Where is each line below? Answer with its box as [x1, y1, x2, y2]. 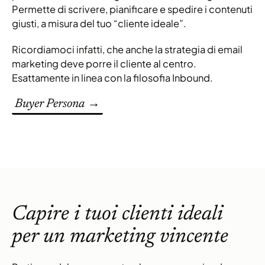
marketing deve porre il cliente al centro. [12, 57, 196, 70]
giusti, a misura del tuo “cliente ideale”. [12, 17, 186, 30]
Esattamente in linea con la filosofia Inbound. [12, 72, 213, 85]
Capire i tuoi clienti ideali [12, 204, 223, 225]
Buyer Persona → [15, 98, 100, 111]
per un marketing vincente [12, 227, 228, 248]
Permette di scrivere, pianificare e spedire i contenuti [12, 3, 253, 16]
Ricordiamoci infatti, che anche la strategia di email [12, 43, 243, 56]
